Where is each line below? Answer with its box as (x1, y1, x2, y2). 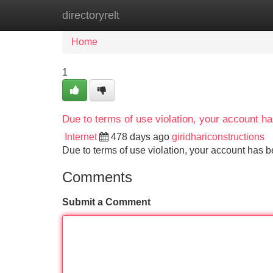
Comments (62, 169, 132, 185)
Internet (65, 132, 97, 142)
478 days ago (111, 132, 169, 142)
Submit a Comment (62, 197, 151, 207)
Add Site (219, 10, 256, 20)
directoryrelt (62, 9, 119, 21)
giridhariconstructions (172, 132, 264, 142)
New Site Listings (125, 10, 200, 20)
